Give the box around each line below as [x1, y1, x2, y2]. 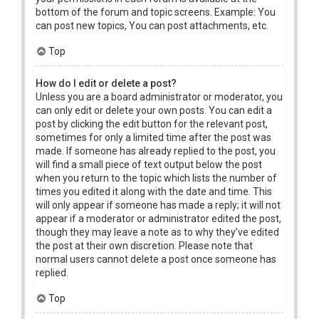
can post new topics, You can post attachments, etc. [36, 19, 268, 31]
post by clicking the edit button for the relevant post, [36, 117, 268, 130]
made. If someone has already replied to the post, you [36, 145, 276, 157]
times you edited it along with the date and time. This [36, 185, 272, 197]
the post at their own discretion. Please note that [36, 239, 253, 251]
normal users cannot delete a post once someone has [36, 253, 276, 265]
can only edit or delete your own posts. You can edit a [36, 104, 272, 116]
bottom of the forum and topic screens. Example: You [36, 6, 276, 18]
